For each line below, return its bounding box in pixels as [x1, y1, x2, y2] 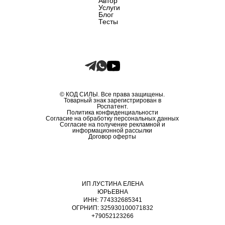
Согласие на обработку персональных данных [46, 115, 179, 123]
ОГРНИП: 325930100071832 [72, 204, 153, 212]
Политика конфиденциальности [66, 109, 158, 117]
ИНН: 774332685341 [83, 196, 142, 204]
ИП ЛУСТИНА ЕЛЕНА [81, 180, 144, 188]
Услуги [98, 4, 120, 12]
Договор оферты [88, 133, 136, 141]
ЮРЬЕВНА [97, 188, 128, 196]
